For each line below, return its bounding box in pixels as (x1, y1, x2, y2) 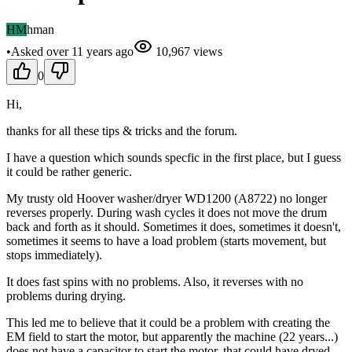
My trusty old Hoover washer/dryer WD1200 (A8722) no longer (6, 191, 327, 205)
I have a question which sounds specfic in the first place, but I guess (6, 150, 341, 164)
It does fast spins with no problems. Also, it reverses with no (6, 274, 303, 288)
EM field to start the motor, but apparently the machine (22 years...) (6, 329, 338, 343)
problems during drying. (6, 288, 126, 302)
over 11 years (46, 44, 112, 58)
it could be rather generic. (6, 164, 132, 178)
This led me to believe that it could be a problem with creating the (6, 315, 330, 329)
